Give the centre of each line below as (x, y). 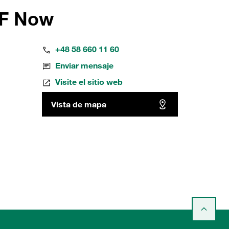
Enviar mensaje (84, 65)
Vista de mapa (78, 104)
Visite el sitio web (89, 82)
